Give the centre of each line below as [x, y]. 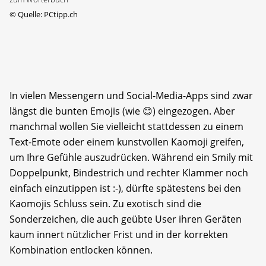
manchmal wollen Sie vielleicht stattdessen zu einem [126, 126]
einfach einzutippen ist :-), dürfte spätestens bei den [125, 188]
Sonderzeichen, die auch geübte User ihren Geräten [126, 219]
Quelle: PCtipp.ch [47, 14]
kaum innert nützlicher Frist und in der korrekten [119, 234]
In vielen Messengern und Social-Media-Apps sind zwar [131, 95]
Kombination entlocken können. [81, 250]
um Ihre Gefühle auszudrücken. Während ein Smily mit [131, 157]
